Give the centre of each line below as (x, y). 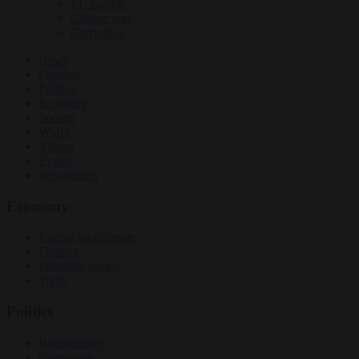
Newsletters (68, 175)
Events (56, 160)
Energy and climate (87, 237)
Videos (56, 146)
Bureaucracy (71, 342)
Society (57, 117)
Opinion (59, 74)
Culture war (101, 18)
